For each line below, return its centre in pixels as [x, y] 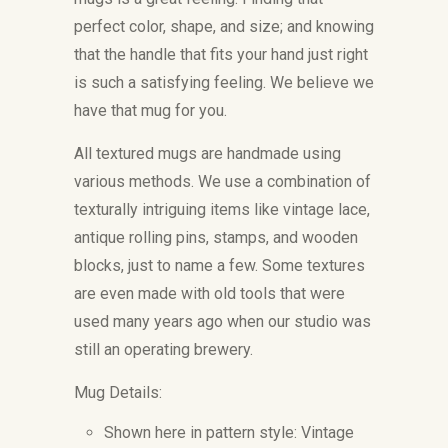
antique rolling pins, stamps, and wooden [216, 237]
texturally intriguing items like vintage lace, [222, 209]
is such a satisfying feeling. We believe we [224, 82]
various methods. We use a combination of [222, 181]
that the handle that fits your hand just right [221, 54]
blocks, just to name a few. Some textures [219, 265]
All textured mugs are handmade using [207, 153]
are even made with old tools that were [209, 293]
